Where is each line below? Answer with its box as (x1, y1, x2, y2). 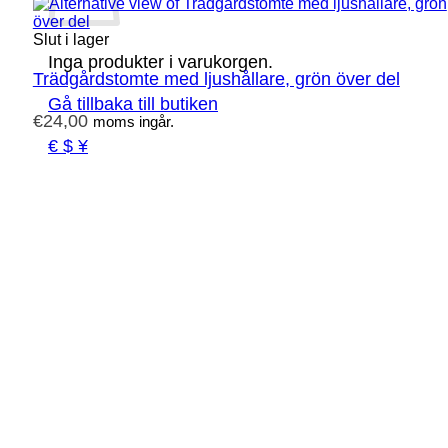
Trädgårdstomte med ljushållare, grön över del (32, 69, 400, 89)
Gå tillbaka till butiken (48, 94, 218, 114)
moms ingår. (92, 113, 174, 130)
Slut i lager (32, 31, 109, 48)
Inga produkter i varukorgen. (48, 52, 273, 72)
